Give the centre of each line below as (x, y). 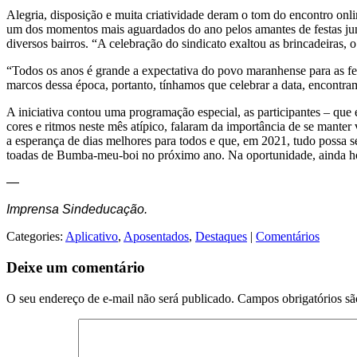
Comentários (288, 237)
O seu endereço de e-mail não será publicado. (120, 298)
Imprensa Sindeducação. (77, 210)
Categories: (36, 237)
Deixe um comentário (76, 268)
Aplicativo (92, 237)
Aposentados (156, 237)
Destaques (221, 237)
